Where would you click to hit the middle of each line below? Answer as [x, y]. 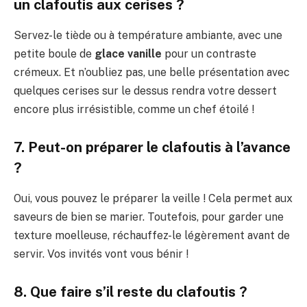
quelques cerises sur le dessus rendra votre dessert [145, 90]
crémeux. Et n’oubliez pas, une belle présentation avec [152, 72]
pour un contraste [209, 53]
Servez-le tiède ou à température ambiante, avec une [148, 35]
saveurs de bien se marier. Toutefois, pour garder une [149, 217]
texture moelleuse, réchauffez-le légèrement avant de [152, 235]
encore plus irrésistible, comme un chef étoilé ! [134, 109]
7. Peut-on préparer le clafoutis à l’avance [152, 148]
